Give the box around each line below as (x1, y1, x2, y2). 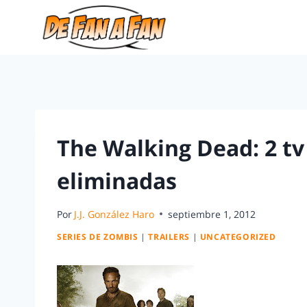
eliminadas (57, 166, 177, 195)
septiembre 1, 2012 (168, 207, 256, 221)
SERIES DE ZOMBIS (57, 231, 138, 243)
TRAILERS (148, 231, 191, 243)
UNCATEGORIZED (199, 231, 276, 243)
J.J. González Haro (74, 207, 155, 221)
